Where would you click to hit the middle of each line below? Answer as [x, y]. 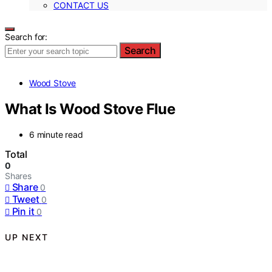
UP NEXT [27, 237]
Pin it [23, 212]
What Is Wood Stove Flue [90, 109]
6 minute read [56, 135]
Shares [18, 176]
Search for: [26, 36]
